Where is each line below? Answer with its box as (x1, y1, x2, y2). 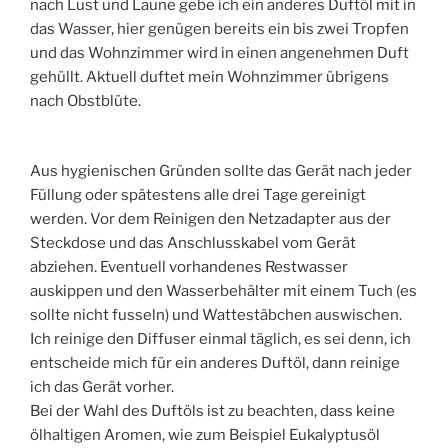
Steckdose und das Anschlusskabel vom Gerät (30, 234, 356, 253)
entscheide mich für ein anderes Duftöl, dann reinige (30, 354, 400, 373)
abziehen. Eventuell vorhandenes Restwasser (30, 258, 348, 277)
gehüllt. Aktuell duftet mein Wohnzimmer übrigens (30, 67, 389, 86)
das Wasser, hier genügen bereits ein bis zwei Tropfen (30, 19, 409, 38)
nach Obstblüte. (30, 91, 141, 110)
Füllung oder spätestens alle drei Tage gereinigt (30, 186, 366, 205)
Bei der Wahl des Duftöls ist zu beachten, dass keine (30, 402, 395, 421)
